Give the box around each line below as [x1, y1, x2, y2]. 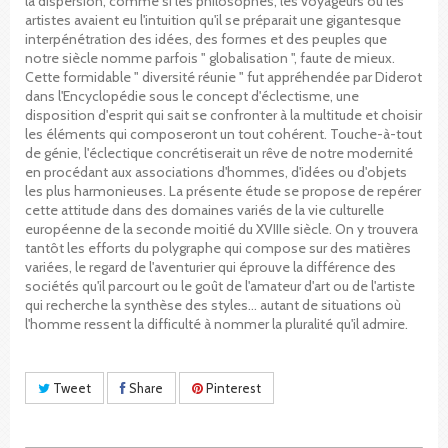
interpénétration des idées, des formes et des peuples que [25, 29, 387, 48]
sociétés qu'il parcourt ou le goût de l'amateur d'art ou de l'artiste [25, 276, 415, 295]
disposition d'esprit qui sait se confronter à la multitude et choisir [25, 105, 422, 124]
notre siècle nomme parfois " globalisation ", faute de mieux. [25, 48, 395, 67]
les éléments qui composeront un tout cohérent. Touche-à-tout [25, 124, 422, 143]
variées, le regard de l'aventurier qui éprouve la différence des [25, 257, 396, 276]
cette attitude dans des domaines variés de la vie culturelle [25, 200, 384, 219]
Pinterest [203, 379, 261, 396]
